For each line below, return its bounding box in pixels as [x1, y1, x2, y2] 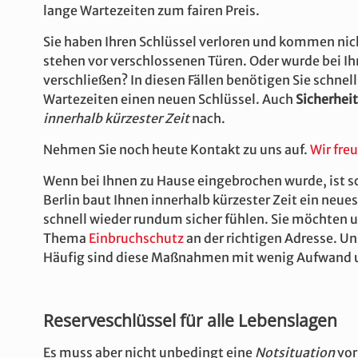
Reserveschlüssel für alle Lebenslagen [43, 309, 337, 332]
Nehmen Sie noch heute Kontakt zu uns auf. [43, 141, 310, 157]
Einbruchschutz [89, 230, 184, 246]
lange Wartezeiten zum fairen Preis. [43, 2, 260, 18]
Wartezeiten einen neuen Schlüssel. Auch [43, 91, 296, 107]
